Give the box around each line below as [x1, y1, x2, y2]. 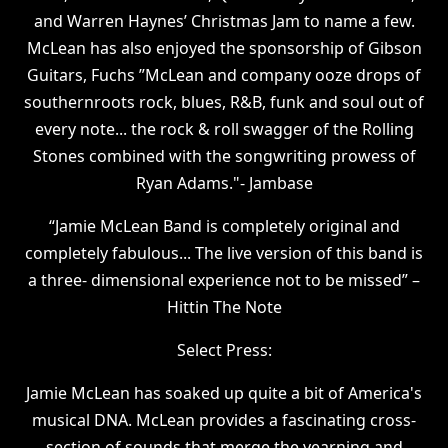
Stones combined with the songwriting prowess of [32, 145, 416, 167]
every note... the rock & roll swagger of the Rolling [34, 118, 414, 140]
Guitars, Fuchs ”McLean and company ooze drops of [27, 64, 421, 86]
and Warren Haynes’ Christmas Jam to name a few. [33, 10, 415, 32]
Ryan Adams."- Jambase [135, 172, 313, 194]
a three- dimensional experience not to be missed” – [28, 269, 420, 291]
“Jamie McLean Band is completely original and [48, 215, 400, 237]
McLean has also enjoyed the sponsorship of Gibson [26, 37, 422, 59]
